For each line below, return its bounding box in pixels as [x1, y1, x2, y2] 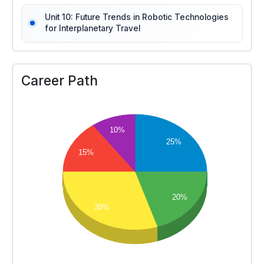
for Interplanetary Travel [44, 24, 140, 34]
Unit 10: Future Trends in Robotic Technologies [44, 12, 229, 22]
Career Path [21, 72, 98, 88]
